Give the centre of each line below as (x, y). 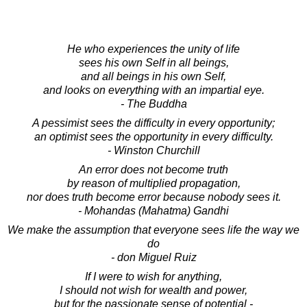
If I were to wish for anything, (153, 276)
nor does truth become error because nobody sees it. (153, 197)
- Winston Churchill (153, 150)
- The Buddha (153, 103)
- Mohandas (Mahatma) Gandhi (153, 210)
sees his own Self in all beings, (153, 62)
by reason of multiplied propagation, (153, 183)
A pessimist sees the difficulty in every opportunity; (153, 123)
